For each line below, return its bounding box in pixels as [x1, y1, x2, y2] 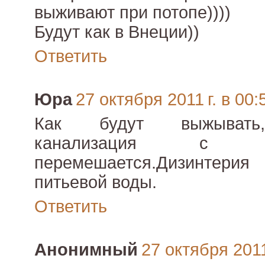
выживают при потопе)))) [34, 3, 231, 22]
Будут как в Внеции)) [34, 22, 199, 42]
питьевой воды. [34, 173, 157, 192]
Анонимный [34, 240, 138, 260]
